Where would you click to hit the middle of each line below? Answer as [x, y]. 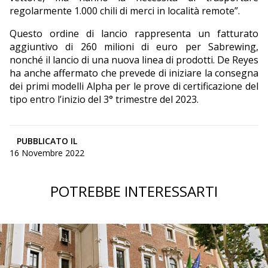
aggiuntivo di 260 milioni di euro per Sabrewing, [134, 47]
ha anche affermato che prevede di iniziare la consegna [134, 73]
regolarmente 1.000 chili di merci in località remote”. [125, 11]
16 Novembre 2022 [47, 153]
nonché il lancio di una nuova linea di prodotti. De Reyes [134, 60]
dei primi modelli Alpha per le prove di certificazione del [134, 86]
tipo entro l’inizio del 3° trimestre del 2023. [104, 100]
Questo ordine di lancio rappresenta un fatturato [134, 34]
